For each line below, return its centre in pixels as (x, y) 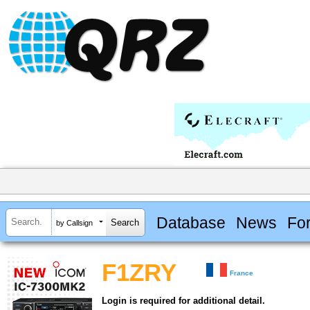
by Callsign (74, 222)
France (242, 273)
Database (191, 222)
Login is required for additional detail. (183, 301)
